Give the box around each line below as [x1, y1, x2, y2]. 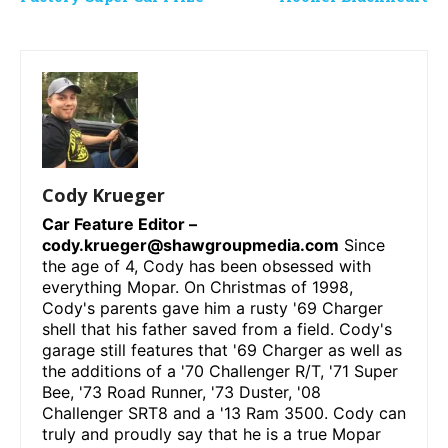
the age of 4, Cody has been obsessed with [42, 255, 371, 276]
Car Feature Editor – [42, 213, 197, 234]
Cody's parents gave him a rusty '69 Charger [42, 297, 383, 318]
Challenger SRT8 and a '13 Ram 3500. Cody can [42, 402, 406, 423]
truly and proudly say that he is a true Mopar [42, 423, 381, 444]
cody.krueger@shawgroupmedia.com [42, 234, 339, 255]
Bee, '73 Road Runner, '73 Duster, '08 [42, 381, 321, 402]
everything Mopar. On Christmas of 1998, [42, 276, 353, 297]
